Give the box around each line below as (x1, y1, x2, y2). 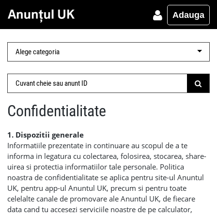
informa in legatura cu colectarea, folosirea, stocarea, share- (7, 151, 206, 161)
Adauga (172, 10, 204, 20)
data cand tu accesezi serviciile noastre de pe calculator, (7, 204, 192, 214)
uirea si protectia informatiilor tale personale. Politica (7, 162, 184, 171)
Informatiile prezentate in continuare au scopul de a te (7, 140, 187, 150)
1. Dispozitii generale (7, 130, 84, 139)
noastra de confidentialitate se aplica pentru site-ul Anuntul (7, 172, 204, 182)
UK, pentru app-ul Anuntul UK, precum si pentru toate (7, 183, 186, 193)
